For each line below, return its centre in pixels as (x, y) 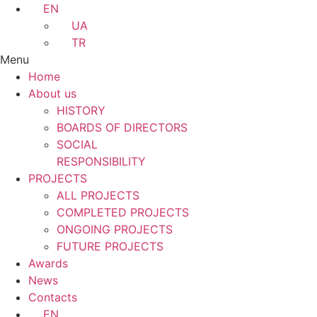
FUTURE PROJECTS (110, 246)
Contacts (53, 297)
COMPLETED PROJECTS (123, 212)
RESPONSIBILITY (101, 161)
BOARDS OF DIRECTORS (122, 127)
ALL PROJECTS (98, 195)
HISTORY (81, 110)
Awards (48, 263)
